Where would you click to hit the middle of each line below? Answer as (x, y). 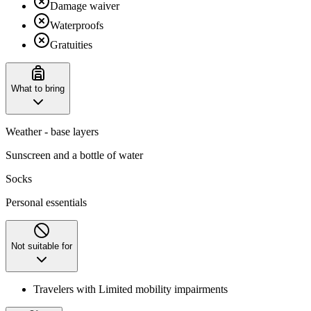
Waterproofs (77, 25)
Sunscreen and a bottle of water (74, 155)
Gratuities (71, 44)
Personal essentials (46, 202)
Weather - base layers (52, 131)
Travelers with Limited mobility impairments (131, 289)
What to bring (38, 88)
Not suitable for (42, 246)
